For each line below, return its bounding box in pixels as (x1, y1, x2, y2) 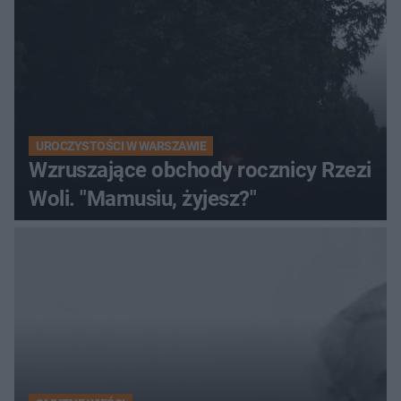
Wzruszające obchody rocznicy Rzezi (29, 157, 371, 183)
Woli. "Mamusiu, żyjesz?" (29, 185, 257, 211)
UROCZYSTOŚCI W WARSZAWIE (36, 138, 207, 153)
